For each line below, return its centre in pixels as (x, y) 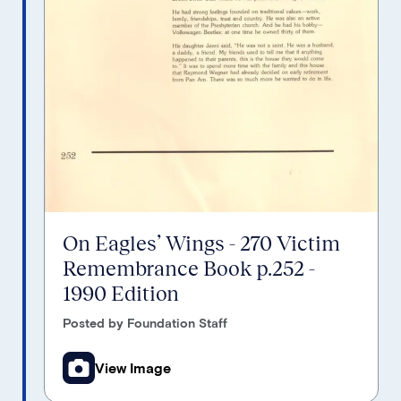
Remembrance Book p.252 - (189, 267)
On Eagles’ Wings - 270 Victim (201, 242)
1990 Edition (121, 292)
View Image (133, 367)
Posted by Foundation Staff (145, 322)
